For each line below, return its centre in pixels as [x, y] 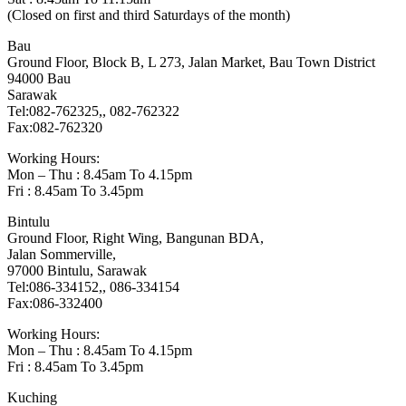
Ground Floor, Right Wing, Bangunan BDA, [135, 238]
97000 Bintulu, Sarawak [77, 271]
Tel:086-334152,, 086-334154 [93, 287]
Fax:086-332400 [55, 304]
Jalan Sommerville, [62, 255]
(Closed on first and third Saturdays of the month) [149, 15]
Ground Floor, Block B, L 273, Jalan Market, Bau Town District [191, 63]
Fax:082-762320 [55, 128]
